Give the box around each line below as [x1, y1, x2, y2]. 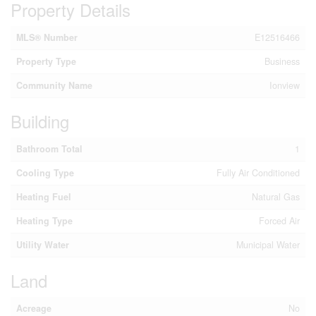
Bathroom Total [16, 142, 83, 155]
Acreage [16, 302, 51, 315]
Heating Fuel [16, 190, 71, 203]
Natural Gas [252, 190, 300, 203]
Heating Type [16, 214, 73, 227]
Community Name [16, 79, 92, 92]
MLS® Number [16, 31, 78, 44]
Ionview [269, 79, 300, 92]
